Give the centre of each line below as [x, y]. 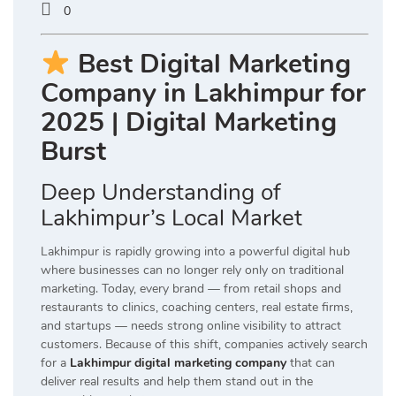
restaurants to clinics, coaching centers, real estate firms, [197, 308]
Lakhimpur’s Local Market [171, 218]
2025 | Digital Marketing [189, 123]
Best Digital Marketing [215, 65]
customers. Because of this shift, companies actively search [204, 345]
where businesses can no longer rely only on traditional [192, 270]
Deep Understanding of [161, 193]
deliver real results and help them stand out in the [177, 382]
